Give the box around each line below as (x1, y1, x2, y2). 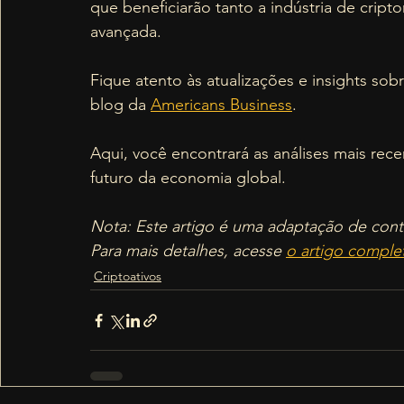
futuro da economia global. (90, 168, 286, 188)
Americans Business (151, 95, 292, 115)
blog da (90, 95, 151, 115)
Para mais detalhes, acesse (90, 241, 281, 261)
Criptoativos (94, 268, 161, 284)
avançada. (90, 22, 161, 41)
